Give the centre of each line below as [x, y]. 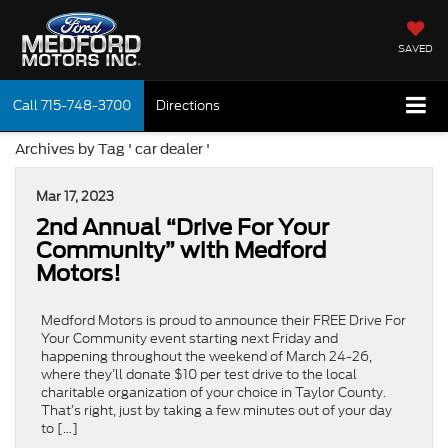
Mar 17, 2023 [75, 196]
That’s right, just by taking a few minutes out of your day [216, 410]
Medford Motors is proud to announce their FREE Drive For [223, 320]
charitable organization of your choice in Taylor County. [213, 392]
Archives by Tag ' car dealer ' [112, 148]
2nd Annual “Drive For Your [182, 226]
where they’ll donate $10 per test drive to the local [199, 374]
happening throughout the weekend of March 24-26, [206, 356]
